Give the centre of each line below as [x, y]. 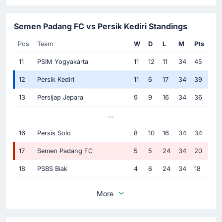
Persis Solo [54, 133]
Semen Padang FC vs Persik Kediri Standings [101, 26]
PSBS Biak [52, 168]
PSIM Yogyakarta [63, 61]
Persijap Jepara [60, 97]
